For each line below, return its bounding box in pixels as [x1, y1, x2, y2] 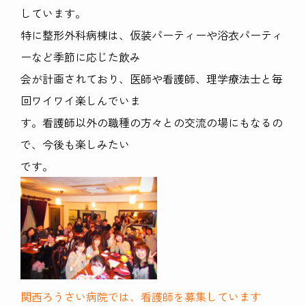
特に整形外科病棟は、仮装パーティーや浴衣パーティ [20, 27, 283, 44]
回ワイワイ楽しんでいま [20, 92, 141, 109]
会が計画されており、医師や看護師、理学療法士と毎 [20, 70, 283, 87]
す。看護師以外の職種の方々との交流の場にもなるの [20, 114, 283, 131]
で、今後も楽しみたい [20, 136, 130, 153]
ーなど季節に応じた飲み [20, 48, 141, 66]
